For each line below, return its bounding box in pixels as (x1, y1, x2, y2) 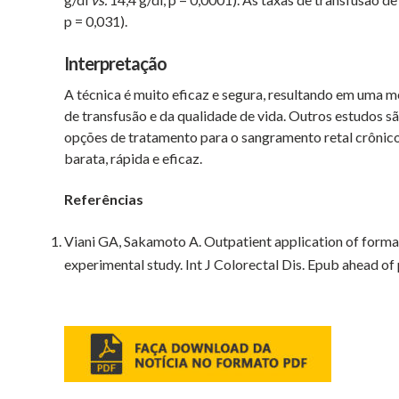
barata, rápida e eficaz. (64, 150, 202, 167)
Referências (64, 191, 143, 208)
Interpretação (64, 53, 167, 75)
